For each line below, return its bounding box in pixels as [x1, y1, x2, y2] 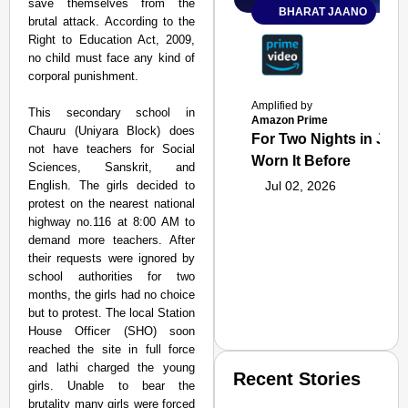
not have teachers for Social [28, 142, 196, 156]
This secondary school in [28, 106, 196, 119]
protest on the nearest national [28, 197, 196, 210]
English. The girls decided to [28, 178, 196, 192]
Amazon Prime [251, 114, 329, 127]
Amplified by [251, 99, 313, 112]
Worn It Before [251, 153, 352, 168]
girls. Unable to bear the [28, 379, 196, 393]
